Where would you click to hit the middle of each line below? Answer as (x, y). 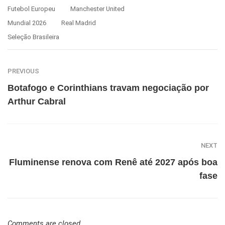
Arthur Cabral (37, 102)
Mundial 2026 (27, 23)
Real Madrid (79, 23)
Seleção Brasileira (33, 37)
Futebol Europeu (31, 9)
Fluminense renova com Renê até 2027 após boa (113, 162)
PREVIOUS (23, 71)
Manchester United (97, 9)
